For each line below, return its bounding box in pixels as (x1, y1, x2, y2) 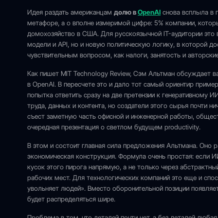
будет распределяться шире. (27, 195, 115, 203)
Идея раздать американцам (27, 8, 114, 16)
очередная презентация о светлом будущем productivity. (27, 123, 200, 131)
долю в (114, 8, 138, 16)
